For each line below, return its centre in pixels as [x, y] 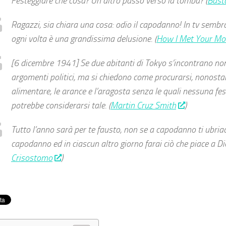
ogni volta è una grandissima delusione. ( [84, 39]
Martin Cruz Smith [143, 105]
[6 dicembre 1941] [45, 63]
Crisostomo [32, 158]
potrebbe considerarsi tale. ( [61, 105]
